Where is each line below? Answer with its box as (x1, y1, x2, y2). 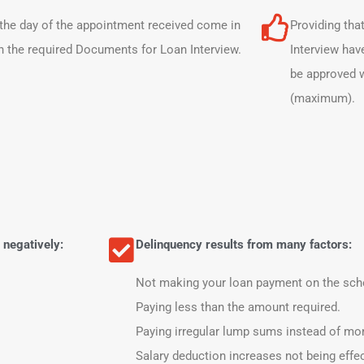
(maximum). (289, 91, 355, 106)
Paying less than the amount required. (136, 300, 340, 314)
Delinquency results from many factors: (136, 237, 352, 252)
